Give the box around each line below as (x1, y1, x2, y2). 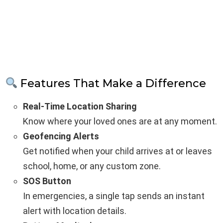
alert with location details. (23, 206, 126, 217)
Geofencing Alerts (23, 131, 99, 142)
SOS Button (23, 176, 71, 187)
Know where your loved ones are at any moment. (23, 116, 217, 127)
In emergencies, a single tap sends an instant (23, 191, 205, 202)
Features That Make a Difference (17, 76, 207, 90)
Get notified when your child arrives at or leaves (23, 146, 212, 157)
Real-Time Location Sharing (23, 101, 137, 112)
